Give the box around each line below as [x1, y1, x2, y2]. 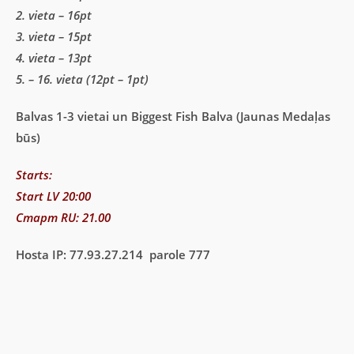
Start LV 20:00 [16, 188, 91, 205]
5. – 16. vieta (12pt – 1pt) [16, 71, 149, 88]
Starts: [16, 167, 52, 183]
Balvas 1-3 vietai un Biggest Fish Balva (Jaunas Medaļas [16, 108, 330, 125]
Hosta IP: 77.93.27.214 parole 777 [16, 247, 210, 263]
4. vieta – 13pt [16, 50, 92, 66]
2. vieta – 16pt [16, 7, 92, 24]
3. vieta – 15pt [16, 28, 92, 45]
